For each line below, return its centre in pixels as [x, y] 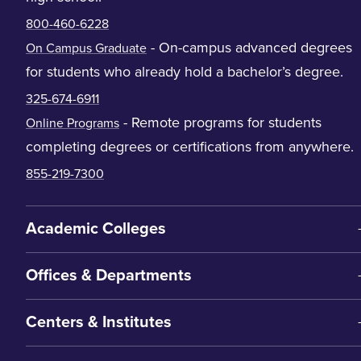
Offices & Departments [109, 276]
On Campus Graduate [86, 48]
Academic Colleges [96, 229]
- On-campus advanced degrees [249, 48]
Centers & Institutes [99, 322]
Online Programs [73, 123]
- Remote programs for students [220, 122]
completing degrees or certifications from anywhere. [190, 147]
